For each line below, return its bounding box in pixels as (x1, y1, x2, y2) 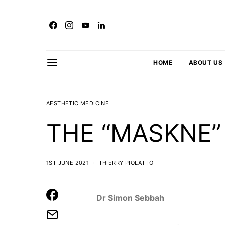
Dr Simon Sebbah (96, 193, 164, 203)
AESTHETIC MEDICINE (46, 100, 109, 107)
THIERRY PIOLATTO (98, 159, 154, 166)
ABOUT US (188, 59, 223, 66)
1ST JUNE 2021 (46, 159, 89, 166)
